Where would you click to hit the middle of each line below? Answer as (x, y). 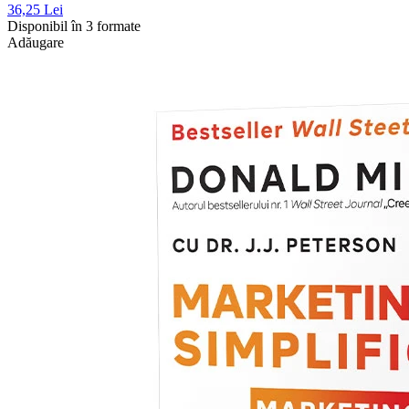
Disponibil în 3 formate (74, 26)
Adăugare (36, 43)
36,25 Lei (35, 10)
